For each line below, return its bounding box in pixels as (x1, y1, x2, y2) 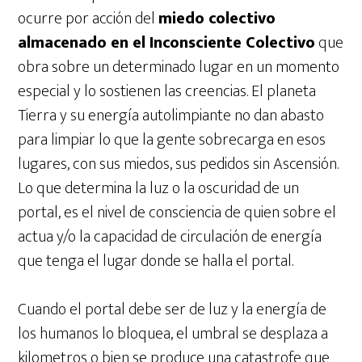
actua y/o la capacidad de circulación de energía (18, 223, 322, 251)
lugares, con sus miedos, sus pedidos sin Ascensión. (18, 150, 339, 179)
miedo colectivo (158, 5, 276, 33)
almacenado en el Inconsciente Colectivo (18, 29, 316, 57)
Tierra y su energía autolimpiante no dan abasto (18, 102, 325, 130)
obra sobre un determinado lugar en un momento (18, 53, 340, 82)
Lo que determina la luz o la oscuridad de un (18, 175, 300, 203)
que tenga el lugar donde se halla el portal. (18, 247, 294, 276)
